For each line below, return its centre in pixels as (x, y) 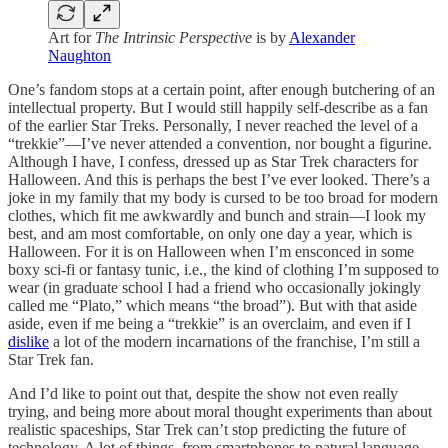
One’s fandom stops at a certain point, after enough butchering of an (221, 89)
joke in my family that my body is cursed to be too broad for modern (223, 197)
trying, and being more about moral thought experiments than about (220, 411)
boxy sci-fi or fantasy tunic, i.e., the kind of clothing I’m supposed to (223, 269)
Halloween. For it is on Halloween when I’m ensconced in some (211, 251)
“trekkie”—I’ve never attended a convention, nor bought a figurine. (220, 143)
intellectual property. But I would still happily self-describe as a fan (218, 107)
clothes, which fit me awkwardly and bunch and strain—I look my (217, 215)
